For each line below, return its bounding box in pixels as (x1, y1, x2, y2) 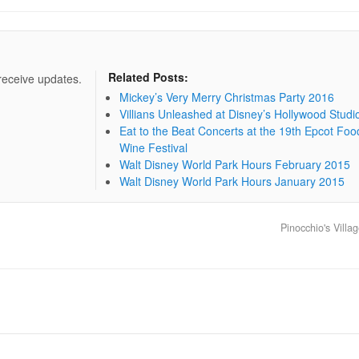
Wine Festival (119, 139, 188, 155)
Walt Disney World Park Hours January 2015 (119, 172, 345, 189)
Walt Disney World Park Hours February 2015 (119, 155, 350, 172)
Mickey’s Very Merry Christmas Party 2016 (119, 88, 334, 105)
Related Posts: (107, 68, 188, 85)
